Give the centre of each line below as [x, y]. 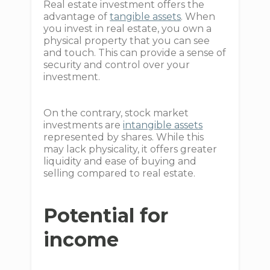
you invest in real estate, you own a [128, 29]
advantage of [77, 17]
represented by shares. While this [124, 137]
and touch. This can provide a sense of [135, 53]
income [81, 240]
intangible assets [163, 125]
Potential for [106, 216]
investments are [83, 125]
